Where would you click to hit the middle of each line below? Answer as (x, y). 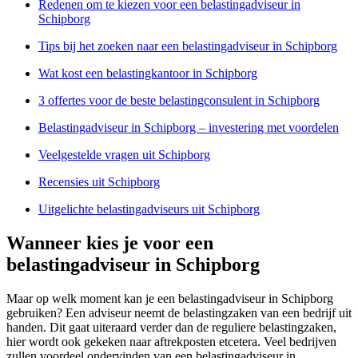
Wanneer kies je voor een (110, 243)
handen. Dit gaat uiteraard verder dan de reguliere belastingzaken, (171, 328)
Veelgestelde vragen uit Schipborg (124, 155)
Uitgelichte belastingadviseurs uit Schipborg (149, 209)
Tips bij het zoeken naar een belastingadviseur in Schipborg (188, 46)
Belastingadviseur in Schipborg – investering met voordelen (189, 128)
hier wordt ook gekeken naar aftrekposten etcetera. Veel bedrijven (171, 342)
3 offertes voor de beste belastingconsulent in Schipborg (179, 101)
